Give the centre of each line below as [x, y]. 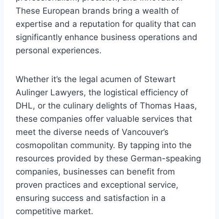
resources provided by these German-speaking [108, 159]
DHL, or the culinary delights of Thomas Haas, [106, 106]
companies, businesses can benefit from [95, 172]
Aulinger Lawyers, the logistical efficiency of [102, 93]
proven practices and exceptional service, [97, 185]
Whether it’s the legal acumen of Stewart [96, 79]
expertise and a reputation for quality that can [106, 24]
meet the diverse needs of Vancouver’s [92, 132]
